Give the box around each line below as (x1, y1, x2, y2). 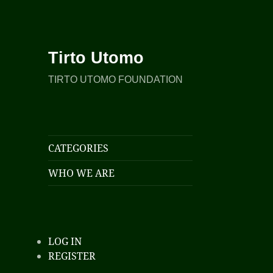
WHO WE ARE (48, 166, 115, 180)
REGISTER (48, 249, 96, 263)
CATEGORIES (48, 141, 109, 155)
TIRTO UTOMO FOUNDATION (48, 74, 183, 85)
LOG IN (48, 235, 82, 249)
